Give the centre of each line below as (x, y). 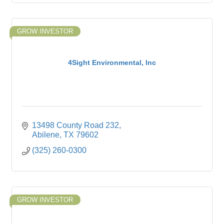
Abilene (46, 135)
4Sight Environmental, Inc (112, 62)
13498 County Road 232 (75, 125)
